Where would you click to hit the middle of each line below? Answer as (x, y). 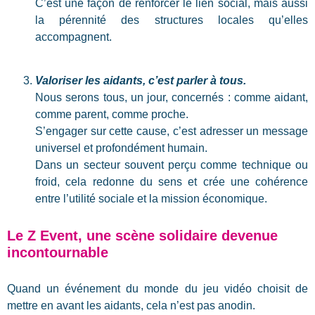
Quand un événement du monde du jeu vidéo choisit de (157, 288)
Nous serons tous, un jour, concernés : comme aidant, (172, 98)
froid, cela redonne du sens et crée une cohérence (172, 182)
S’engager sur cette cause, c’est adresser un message (172, 131)
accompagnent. (73, 37)
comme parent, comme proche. (112, 115)
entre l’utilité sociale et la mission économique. (151, 199)
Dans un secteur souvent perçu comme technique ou (172, 165)
